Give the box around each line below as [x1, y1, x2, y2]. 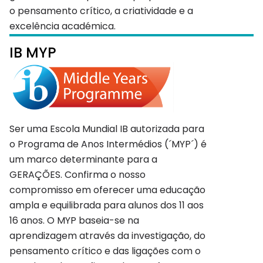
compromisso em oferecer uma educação [9, 183, 205, 197]
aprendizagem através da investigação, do [9, 228, 205, 242]
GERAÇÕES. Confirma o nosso [9, 167, 146, 181]
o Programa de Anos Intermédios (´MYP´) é [9, 137, 207, 151]
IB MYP [9, 43, 56, 62]
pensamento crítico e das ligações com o [9, 244, 201, 258]
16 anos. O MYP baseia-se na [9, 213, 139, 227]
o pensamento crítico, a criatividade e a [9, 4, 193, 18]
